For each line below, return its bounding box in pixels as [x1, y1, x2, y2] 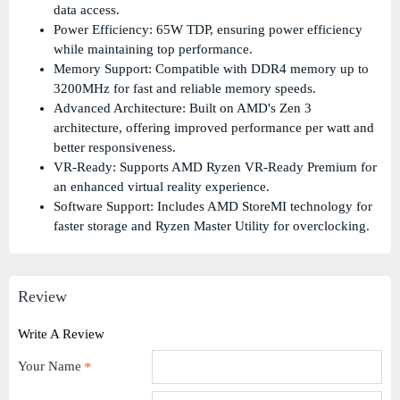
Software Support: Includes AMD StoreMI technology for [54, 199, 372, 214]
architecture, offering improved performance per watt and [54, 121, 374, 136]
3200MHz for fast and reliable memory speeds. [54, 81, 316, 96]
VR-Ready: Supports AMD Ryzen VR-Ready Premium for [54, 160, 377, 175]
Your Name [18, 359, 81, 374]
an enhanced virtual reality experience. [54, 179, 270, 195]
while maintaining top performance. [54, 42, 253, 57]
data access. [54, 3, 120, 18]
